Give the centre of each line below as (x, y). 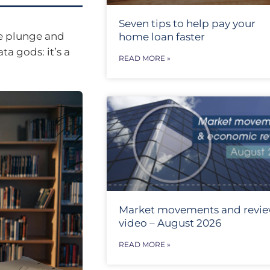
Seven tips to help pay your (187, 23)
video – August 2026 (170, 223)
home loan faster (162, 36)
